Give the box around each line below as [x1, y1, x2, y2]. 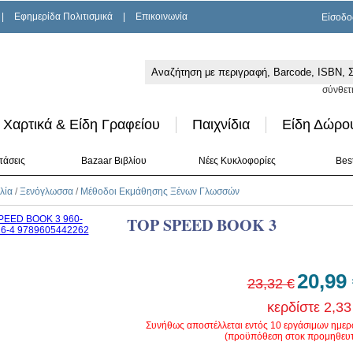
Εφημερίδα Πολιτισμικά [14, 11, 113, 22]
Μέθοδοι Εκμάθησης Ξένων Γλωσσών [80, 186, 240, 197]
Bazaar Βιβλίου [80, 155, 147, 166]
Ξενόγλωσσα [19, 186, 73, 197]
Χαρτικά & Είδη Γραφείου [2, 117, 160, 132]
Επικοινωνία [136, 11, 188, 22]
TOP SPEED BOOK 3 [126, 214, 277, 236]
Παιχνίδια [191, 117, 250, 132]
